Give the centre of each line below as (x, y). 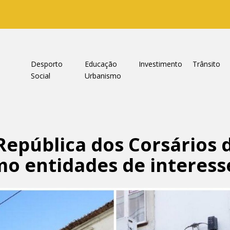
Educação (101, 64)
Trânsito (206, 64)
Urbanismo (103, 76)
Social (40, 76)
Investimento (160, 64)
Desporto (46, 64)
